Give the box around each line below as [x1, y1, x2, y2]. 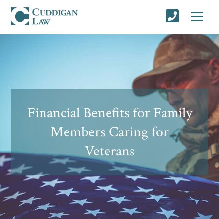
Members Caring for [50, 122, 169, 142]
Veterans [84, 141, 135, 161]
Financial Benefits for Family [27, 103, 192, 123]
